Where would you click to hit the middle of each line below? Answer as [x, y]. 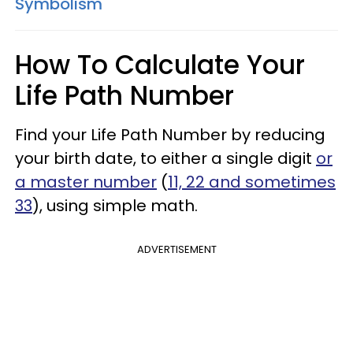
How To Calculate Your [160, 65]
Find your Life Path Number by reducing [170, 134]
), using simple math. [115, 205]
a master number [86, 182]
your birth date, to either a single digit [165, 158]
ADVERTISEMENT [176, 249]
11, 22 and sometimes [252, 182]
